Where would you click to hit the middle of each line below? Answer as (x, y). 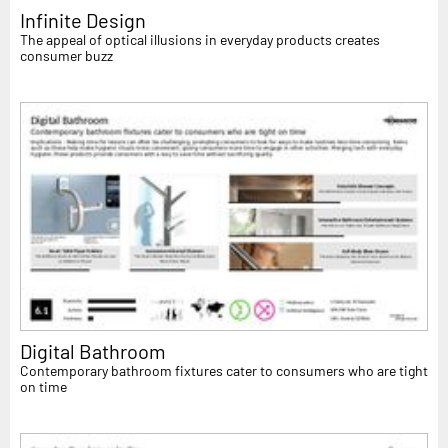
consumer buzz (66, 55)
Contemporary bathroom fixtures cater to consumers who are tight (224, 371)
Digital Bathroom (93, 351)
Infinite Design (83, 19)
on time (43, 387)
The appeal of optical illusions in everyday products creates (200, 39)
